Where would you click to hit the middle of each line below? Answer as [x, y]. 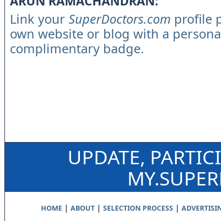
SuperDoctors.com [120, 19]
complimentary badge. [77, 48]
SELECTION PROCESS [138, 208]
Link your [39, 19]
